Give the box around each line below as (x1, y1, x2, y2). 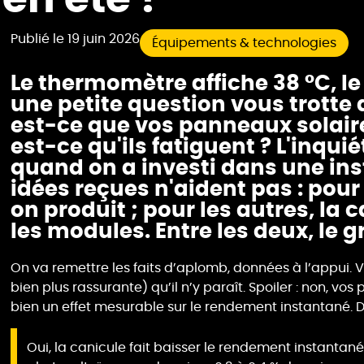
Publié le (11, 32, 68, 45)
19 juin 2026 (67, 32, 141, 45)
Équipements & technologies (152, 36, 337, 50)
